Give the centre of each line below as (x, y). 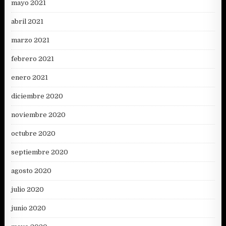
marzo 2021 (31, 40)
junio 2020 (29, 208)
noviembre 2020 (39, 115)
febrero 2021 (33, 59)
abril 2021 (27, 21)
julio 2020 (28, 189)
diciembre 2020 (37, 96)
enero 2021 (30, 77)
